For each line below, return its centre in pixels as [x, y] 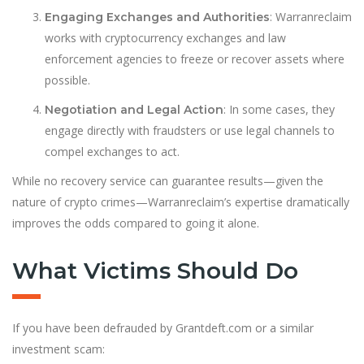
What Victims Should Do [155, 271]
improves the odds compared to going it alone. [136, 223]
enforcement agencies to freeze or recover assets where [195, 59]
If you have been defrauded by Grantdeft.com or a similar [163, 328]
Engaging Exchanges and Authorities [157, 17]
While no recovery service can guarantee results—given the [168, 181]
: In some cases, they [279, 109]
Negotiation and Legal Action [134, 110]
